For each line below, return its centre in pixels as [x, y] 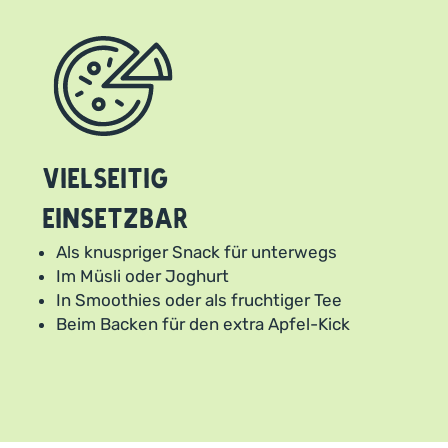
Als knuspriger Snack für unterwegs [196, 252]
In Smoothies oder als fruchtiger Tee [199, 300]
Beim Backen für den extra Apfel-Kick [203, 324]
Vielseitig [105, 179]
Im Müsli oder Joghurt [142, 276]
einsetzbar [115, 219]
